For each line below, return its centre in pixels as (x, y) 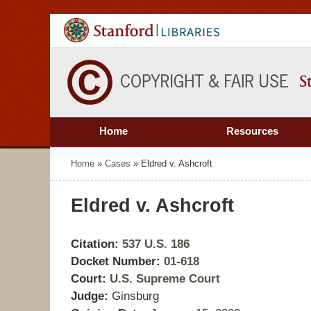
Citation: (95, 244)
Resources (252, 131)
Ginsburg (135, 296)
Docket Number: (116, 262)
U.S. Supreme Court (165, 279)
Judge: (90, 296)
